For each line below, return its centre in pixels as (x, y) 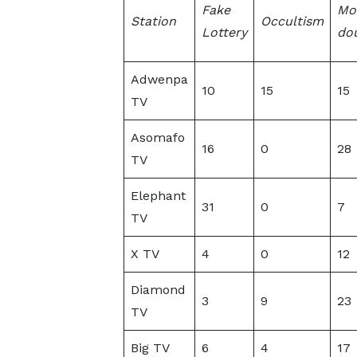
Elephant (158, 196)
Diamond (158, 290)
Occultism (292, 21)
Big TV (150, 348)
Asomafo (157, 137)
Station (153, 21)
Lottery (224, 32)
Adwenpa (159, 79)
